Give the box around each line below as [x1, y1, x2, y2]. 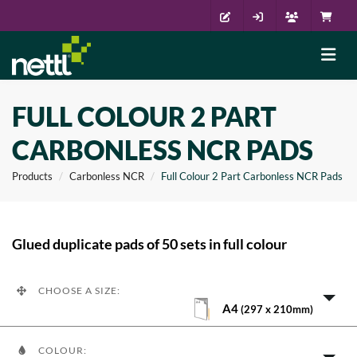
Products [12, 170, 53, 182]
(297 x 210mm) [238, 303, 313, 316]
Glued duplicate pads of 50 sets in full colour [12, 235, 287, 253]
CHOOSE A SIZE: [36, 284, 120, 296]
